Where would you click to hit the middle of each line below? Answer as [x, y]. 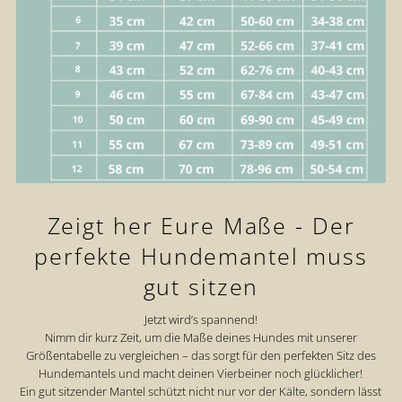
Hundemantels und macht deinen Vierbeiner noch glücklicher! [201, 374]
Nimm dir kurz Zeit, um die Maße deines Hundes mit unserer [201, 338]
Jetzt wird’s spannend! [201, 320]
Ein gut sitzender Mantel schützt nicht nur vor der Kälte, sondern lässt [201, 392]
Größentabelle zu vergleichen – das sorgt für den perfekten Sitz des [201, 356]
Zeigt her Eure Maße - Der [201, 226]
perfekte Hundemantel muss [201, 256]
